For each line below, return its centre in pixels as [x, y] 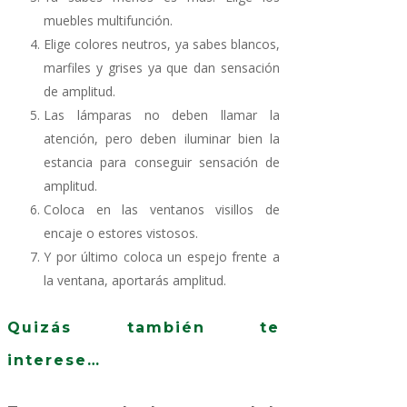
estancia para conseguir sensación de [162, 162]
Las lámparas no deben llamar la [162, 114]
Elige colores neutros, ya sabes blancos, [162, 44]
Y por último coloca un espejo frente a [162, 256]
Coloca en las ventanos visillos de [162, 209]
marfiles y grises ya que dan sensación [162, 67]
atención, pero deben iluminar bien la [162, 138]
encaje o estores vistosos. [121, 233]
